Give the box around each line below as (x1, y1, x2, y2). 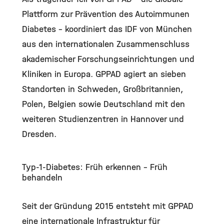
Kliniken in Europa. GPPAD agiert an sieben (22, 69, 186, 79)
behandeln (22, 172, 62, 183)
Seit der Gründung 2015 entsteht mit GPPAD (22, 201, 193, 211)
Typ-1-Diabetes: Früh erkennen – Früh (22, 162, 167, 172)
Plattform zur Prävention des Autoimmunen (22, 9, 189, 19)
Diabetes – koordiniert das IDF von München (22, 24, 192, 34)
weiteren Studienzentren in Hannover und (22, 114, 184, 124)
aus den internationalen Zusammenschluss (22, 39, 189, 49)
